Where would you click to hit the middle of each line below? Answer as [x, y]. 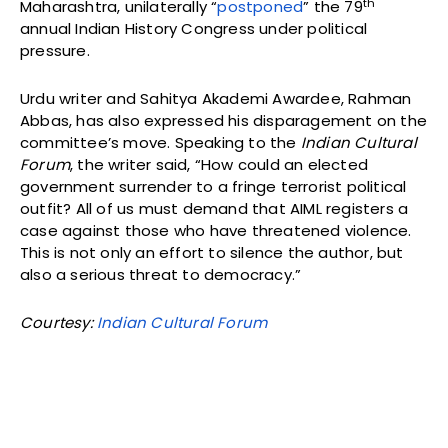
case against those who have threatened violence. [216, 231]
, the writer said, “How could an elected [219, 165]
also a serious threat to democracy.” [161, 275]
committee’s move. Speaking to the [160, 143]
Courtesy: [58, 323]
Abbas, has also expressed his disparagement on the [224, 121]
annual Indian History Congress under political [194, 29]
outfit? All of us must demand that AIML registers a [214, 209]
